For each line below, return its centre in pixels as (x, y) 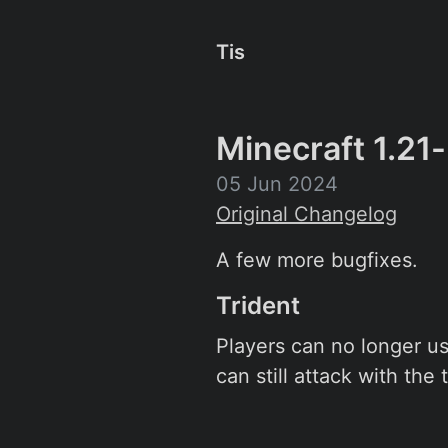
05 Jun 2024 (277, 184)
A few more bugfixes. (317, 260)
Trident (261, 305)
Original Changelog (306, 214)
